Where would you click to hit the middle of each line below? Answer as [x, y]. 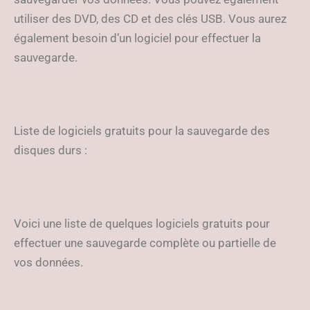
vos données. [48, 262]
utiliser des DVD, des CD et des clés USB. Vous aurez [150, 19]
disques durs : [51, 150]
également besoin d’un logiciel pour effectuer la [137, 38]
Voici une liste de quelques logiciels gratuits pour [142, 224]
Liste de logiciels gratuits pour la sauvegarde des [142, 131]
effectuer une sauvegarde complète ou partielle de [145, 243]
